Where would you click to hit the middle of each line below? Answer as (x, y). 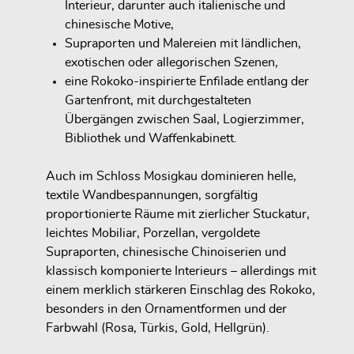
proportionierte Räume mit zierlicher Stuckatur (176, 214)
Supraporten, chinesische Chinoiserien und (166, 252)
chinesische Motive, (119, 24)
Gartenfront (98, 100)
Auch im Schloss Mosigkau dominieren (156, 176)
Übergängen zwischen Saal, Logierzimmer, (185, 119)
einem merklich (90, 290)
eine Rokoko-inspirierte (132, 81)
